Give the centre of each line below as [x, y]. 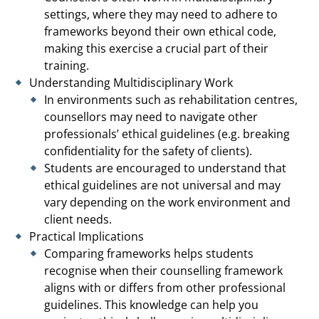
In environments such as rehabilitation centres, [171, 99]
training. [67, 65]
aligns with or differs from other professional [165, 287]
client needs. [78, 219]
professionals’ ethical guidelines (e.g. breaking [167, 134]
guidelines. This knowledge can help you [151, 304]
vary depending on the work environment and [167, 202]
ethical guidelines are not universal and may [162, 185]
